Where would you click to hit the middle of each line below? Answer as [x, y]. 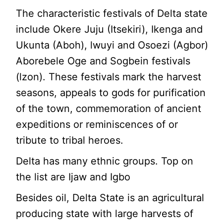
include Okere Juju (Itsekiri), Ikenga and [110, 29]
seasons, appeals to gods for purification [111, 93]
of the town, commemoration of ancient [109, 109]
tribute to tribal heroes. [70, 140]
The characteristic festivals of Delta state [112, 14]
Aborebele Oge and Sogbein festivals [103, 61]
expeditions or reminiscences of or [97, 125]
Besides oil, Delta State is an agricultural [110, 198]
